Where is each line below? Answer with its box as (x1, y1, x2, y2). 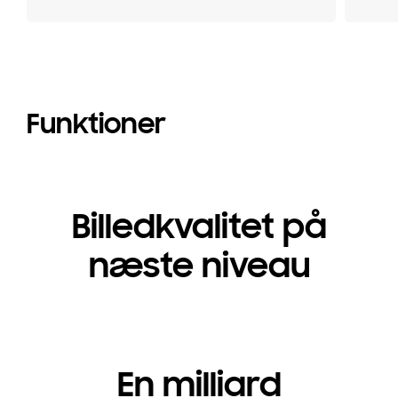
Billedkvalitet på (71, 205, 327, 249)
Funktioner (26, 106, 166, 141)
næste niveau (88, 244, 310, 288)
